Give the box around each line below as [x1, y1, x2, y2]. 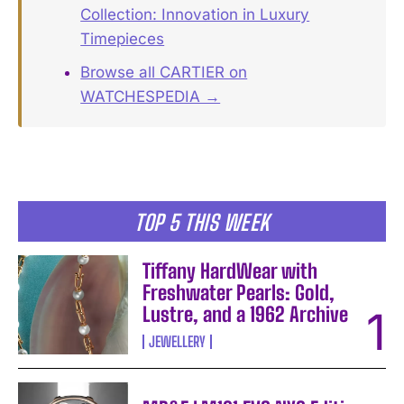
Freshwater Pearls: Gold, [142, 280, 335, 305]
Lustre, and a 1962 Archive [142, 301, 349, 326]
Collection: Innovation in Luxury [80, 5, 310, 23]
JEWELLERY [149, 332, 207, 350]
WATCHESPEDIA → [80, 87, 221, 106]
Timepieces [80, 29, 165, 48]
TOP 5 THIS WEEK [134, 208, 270, 235]
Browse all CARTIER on [80, 62, 248, 81]
